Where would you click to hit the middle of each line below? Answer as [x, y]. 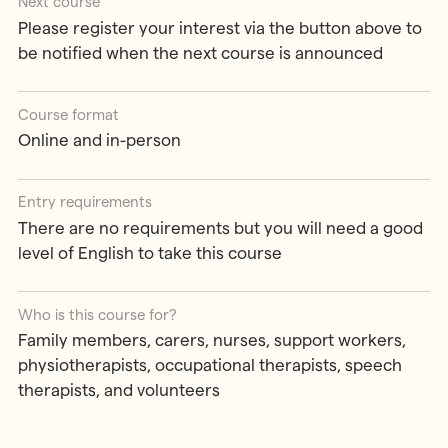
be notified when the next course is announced [200, 52]
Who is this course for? [97, 314]
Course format [68, 114]
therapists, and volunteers [118, 390]
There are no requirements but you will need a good [220, 227]
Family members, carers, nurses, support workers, [211, 340]
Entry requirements [84, 202]
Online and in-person [99, 140]
